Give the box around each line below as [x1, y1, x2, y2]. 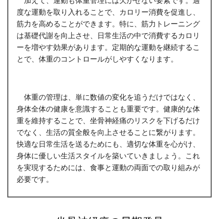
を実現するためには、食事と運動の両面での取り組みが [16, 162, 200, 172]
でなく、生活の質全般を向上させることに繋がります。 [16, 127, 200, 136]
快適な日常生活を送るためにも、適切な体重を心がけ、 [16, 139, 200, 148]
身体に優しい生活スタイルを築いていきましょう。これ [16, 151, 200, 160]
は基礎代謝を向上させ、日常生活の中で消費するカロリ [16, 30, 200, 40]
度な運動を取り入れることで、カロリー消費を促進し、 [16, 7, 200, 16]
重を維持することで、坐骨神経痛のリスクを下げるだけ [16, 115, 200, 125]
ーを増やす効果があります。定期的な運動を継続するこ [16, 42, 200, 51]
